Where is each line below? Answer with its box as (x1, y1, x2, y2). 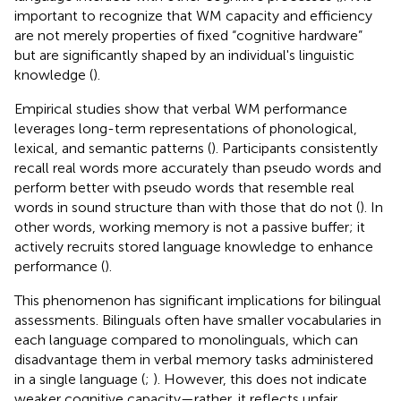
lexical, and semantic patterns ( (14, 139, 211, 157)
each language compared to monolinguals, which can (14, 330, 358, 348)
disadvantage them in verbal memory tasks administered (14, 350, 373, 368)
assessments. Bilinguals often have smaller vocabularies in (14, 311, 381, 328)
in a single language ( (14, 370, 145, 388)
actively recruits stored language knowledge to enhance (14, 237, 373, 255)
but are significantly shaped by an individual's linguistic (14, 46, 354, 64)
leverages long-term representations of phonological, (14, 119, 357, 137)
